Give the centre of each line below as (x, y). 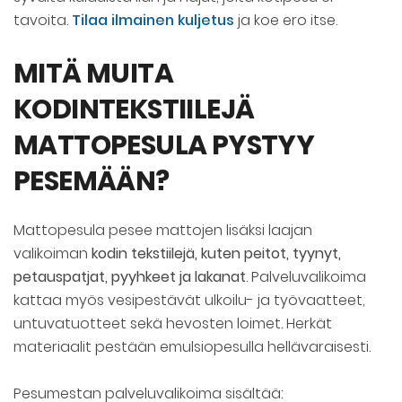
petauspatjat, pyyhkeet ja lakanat (130, 277)
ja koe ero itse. (286, 21)
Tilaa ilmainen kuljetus (153, 21)
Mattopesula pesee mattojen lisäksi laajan (163, 231)
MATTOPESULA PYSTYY (164, 146)
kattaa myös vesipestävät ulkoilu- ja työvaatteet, (189, 301)
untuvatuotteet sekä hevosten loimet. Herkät (173, 324)
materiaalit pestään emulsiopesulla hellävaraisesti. (192, 347)
